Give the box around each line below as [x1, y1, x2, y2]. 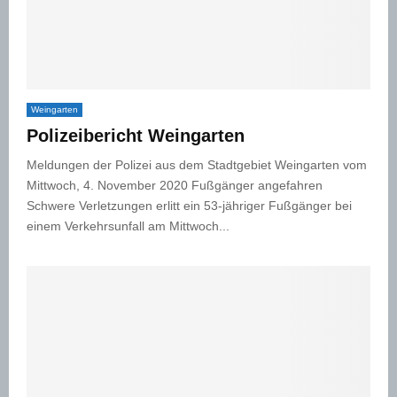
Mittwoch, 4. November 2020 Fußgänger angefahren [27, 177, 323, 192]
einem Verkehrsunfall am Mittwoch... [27, 218, 230, 233]
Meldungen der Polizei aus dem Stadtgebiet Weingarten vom [27, 157, 367, 172]
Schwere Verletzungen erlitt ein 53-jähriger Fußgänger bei [27, 198, 352, 213]
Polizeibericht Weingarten [27, 125, 245, 145]
